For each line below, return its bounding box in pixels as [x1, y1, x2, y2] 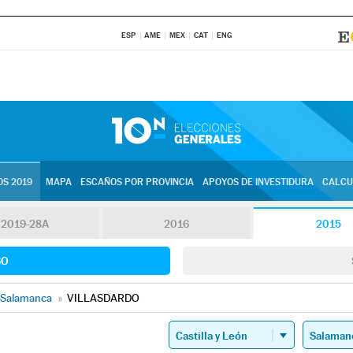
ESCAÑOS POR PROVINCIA [80, 176, 194, 188]
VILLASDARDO [67, 292, 139, 304]
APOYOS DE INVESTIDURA [202, 176, 314, 188]
